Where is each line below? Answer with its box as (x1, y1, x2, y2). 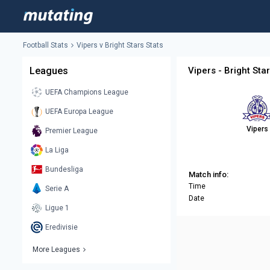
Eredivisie (45, 223, 78, 232)
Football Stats (23, 41, 68, 50)
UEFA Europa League (45, 107, 113, 116)
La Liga (45, 146, 69, 155)
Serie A (45, 184, 69, 193)
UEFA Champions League (45, 88, 128, 97)
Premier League (45, 127, 98, 136)
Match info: (189, 170, 228, 180)
